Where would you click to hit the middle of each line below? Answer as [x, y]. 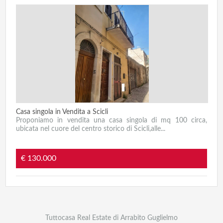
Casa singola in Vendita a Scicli [62, 112]
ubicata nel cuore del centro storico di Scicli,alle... [91, 129]
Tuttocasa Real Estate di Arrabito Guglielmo [111, 218]
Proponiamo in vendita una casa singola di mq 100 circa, [111, 121]
